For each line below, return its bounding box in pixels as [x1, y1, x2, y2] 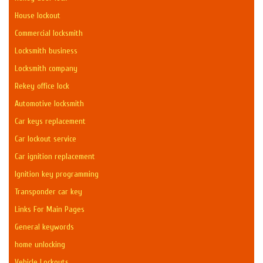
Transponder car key [15, 187, 82, 197]
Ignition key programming [15, 169, 99, 180]
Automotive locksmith [15, 99, 84, 109]
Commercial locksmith [15, 28, 83, 39]
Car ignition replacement [15, 151, 95, 162]
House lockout [15, 11, 60, 21]
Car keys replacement [15, 116, 86, 127]
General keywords [15, 222, 74, 232]
